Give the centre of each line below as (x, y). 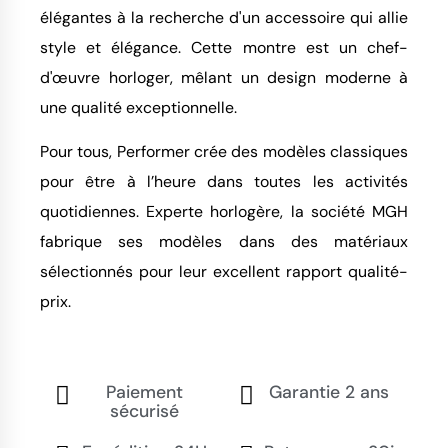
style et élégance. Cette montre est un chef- (224, 48)
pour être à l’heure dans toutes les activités (224, 182)
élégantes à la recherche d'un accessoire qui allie (224, 18)
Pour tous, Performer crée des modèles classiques (224, 152)
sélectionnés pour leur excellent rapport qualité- (224, 272)
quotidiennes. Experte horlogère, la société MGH (224, 212)
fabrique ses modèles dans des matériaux (224, 242)
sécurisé (144, 411)
